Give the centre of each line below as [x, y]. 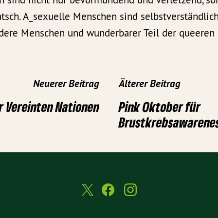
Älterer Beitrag [150, 83]
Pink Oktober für [160, 106]
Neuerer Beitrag [66, 83]
